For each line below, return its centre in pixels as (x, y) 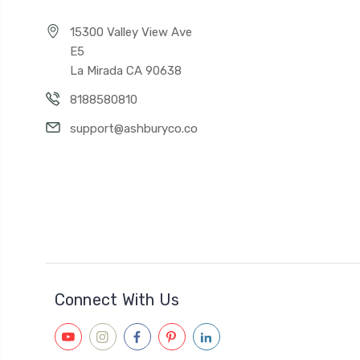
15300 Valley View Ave (131, 33)
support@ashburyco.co (134, 129)
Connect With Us (117, 300)
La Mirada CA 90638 (126, 71)
